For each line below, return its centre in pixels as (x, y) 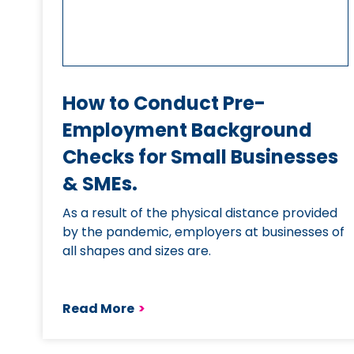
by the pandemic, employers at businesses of (204, 232)
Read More (99, 309)
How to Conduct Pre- (164, 103)
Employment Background (188, 130)
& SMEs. (100, 184)
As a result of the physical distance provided (200, 213)
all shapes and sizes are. (137, 251)
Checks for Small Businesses (201, 157)
